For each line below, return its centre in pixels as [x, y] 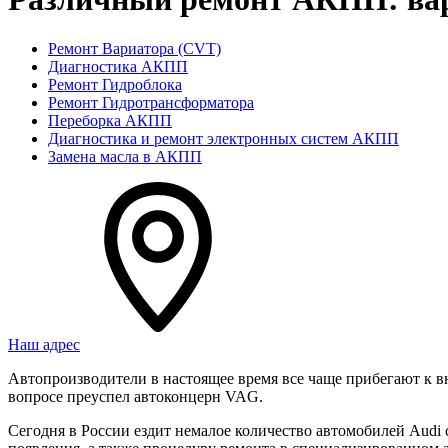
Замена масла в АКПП [125, 156]
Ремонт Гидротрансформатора [151, 102]
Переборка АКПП [110, 120]
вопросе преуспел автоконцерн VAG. [135, 396]
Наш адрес [44, 344]
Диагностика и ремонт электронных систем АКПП [223, 138]
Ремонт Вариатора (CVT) [134, 48]
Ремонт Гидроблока [115, 84]
